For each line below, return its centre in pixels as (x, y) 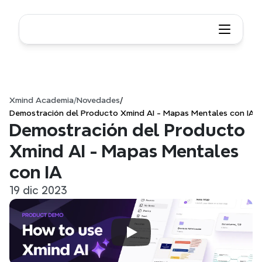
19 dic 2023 (38, 190)
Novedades (98, 100)
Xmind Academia (42, 100)
